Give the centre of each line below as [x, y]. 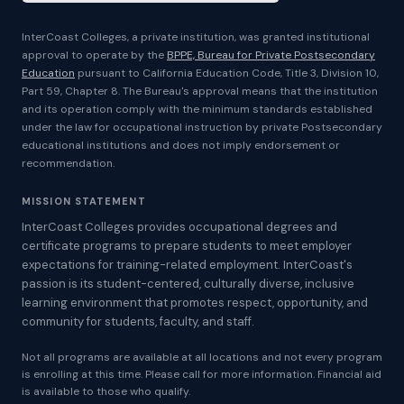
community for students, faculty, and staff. [138, 321]
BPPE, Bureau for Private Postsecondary [271, 55]
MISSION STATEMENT [84, 201]
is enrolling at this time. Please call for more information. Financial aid [202, 374]
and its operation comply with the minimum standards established [197, 109]
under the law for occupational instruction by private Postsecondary [202, 127]
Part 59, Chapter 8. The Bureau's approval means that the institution [200, 91]
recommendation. [68, 163]
